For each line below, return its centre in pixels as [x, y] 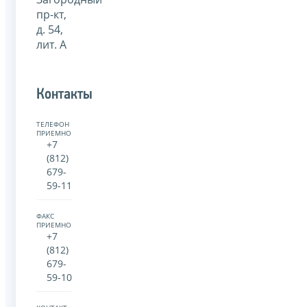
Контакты [64, 95]
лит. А [51, 44]
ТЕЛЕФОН [53, 124]
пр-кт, [51, 14]
